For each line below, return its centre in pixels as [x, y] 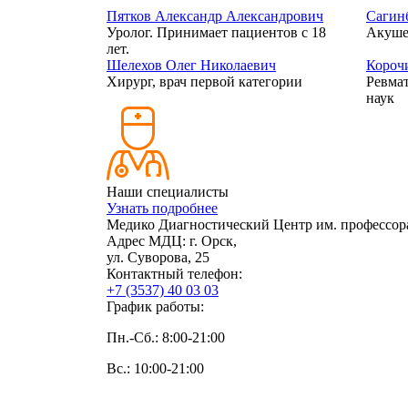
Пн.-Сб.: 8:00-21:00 [166, 337]
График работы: [155, 306]
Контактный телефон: [174, 274]
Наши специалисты [168, 192]
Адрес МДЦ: [146, 241]
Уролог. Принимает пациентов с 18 [216, 32]
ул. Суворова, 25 [158, 257]
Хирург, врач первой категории [204, 82]
